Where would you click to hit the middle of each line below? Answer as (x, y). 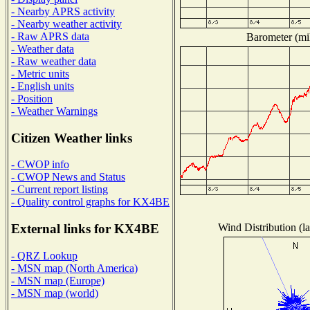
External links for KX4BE (85, 229)
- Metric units (40, 73)
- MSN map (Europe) (58, 280)
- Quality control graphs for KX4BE (90, 202)
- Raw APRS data (50, 36)
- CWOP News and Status (68, 177)
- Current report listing (60, 190)
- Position (32, 98)
